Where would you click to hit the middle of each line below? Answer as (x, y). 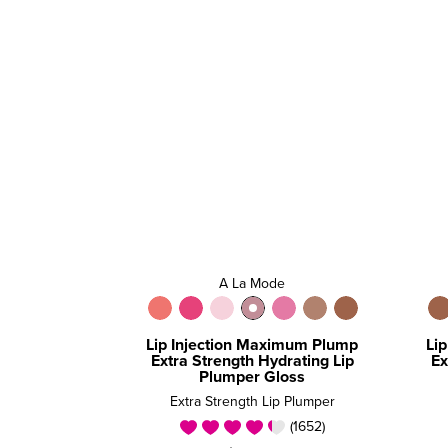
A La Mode (252, 283)
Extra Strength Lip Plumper (252, 401)
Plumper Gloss (252, 376)
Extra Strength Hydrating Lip (252, 360)
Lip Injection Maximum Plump (252, 344)
